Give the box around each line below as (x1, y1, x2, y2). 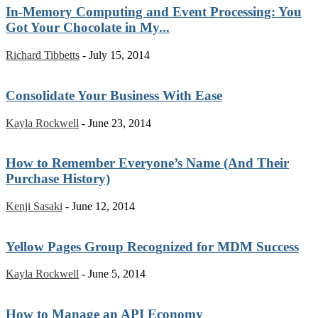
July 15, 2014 (89, 49, 150, 62)
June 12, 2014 (72, 199, 135, 212)
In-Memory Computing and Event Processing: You (6, 4, 302, 20)
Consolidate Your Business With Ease (6, 87, 222, 103)
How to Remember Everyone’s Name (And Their (6, 155, 289, 171)
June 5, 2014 (88, 268, 146, 280)
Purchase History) (6, 171, 110, 187)
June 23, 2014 (88, 116, 151, 129)
